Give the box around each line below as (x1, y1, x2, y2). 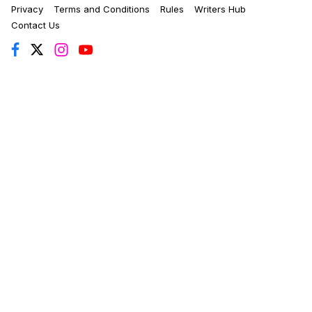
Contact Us (11, 19, 60, 31)
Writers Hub (194, 3, 246, 15)
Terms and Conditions (54, 3, 150, 15)
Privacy (11, 3, 43, 15)
